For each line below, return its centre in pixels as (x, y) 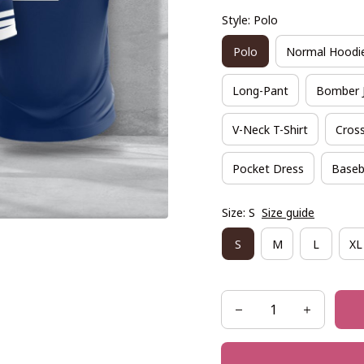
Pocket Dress (268, 168)
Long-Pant (260, 90)
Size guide (288, 212)
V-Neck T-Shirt (270, 129)
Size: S (238, 212)
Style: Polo (250, 20)
